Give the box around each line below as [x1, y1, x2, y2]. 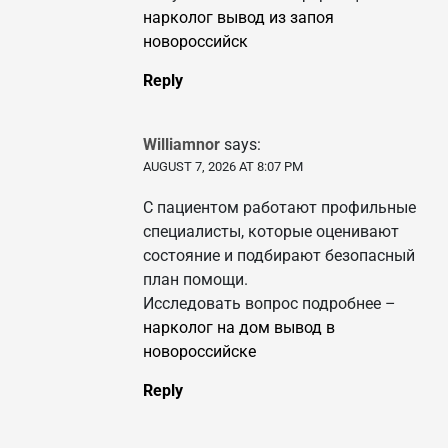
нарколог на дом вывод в [143, 318, 335, 338]
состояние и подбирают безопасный [143, 246, 415, 266]
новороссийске [143, 342, 256, 362]
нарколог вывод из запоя [143, 8, 334, 28]
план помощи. [143, 270, 248, 290]
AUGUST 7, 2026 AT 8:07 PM [143, 159, 303, 175]
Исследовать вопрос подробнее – [143, 294, 396, 314]
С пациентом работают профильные [143, 198, 416, 218]
